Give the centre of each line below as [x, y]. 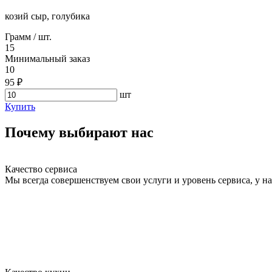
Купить [20, 106]
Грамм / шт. [28, 36]
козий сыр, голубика [47, 16]
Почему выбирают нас [79, 132]
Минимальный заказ [47, 58]
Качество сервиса [41, 169]
